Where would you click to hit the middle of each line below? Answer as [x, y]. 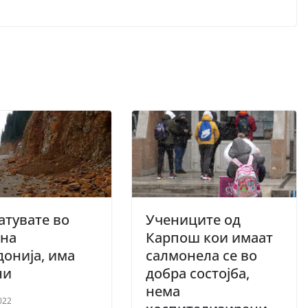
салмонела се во [201, 255]
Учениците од [193, 219]
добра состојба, [198, 273]
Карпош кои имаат [209, 237]
